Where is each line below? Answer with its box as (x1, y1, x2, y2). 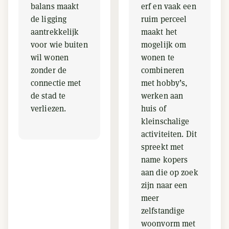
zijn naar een (141, 180, 188, 191)
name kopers (141, 154, 188, 165)
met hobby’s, (141, 78, 188, 88)
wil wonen (31, 52, 69, 63)
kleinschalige (141, 116, 190, 127)
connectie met (31, 78, 81, 88)
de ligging (31, 14, 67, 25)
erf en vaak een (141, 1, 196, 12)
